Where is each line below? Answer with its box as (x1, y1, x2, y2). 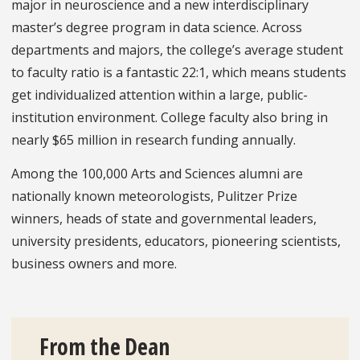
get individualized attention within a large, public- (11, 86, 308, 104)
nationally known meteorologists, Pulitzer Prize (11, 187, 297, 206)
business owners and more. (11, 255, 177, 273)
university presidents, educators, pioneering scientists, (11, 232, 341, 251)
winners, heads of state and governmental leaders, (11, 210, 317, 228)
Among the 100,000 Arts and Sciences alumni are (11, 165, 303, 183)
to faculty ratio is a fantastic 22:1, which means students (11, 63, 346, 82)
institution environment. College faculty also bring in (11, 108, 328, 127)
